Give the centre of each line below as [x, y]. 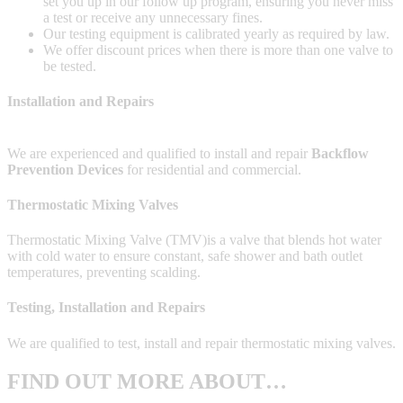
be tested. [70, 67]
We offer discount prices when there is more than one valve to [218, 50]
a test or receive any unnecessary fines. [153, 18]
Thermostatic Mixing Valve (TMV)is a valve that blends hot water [194, 240]
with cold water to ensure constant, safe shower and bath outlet [185, 256]
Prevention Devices [67, 169]
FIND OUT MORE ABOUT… [147, 381]
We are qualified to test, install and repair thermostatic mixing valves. [201, 343]
